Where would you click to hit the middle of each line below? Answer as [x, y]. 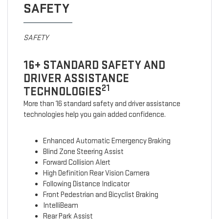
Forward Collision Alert [77, 163]
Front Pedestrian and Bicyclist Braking [100, 195]
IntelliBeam [60, 206]
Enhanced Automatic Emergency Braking [107, 141]
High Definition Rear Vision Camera [96, 174]
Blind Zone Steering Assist [83, 152]
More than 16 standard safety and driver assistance [102, 104]
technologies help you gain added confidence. [94, 115]
